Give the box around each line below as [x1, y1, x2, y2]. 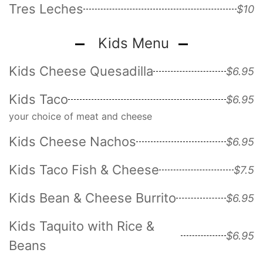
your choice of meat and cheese [9, 110, 152, 122]
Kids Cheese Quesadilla [9, 63, 153, 79]
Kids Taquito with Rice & [9, 218, 154, 234]
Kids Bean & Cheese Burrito [9, 190, 176, 205]
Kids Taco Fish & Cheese [9, 161, 159, 177]
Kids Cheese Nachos [9, 133, 136, 149]
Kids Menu [94, 34, 169, 52]
